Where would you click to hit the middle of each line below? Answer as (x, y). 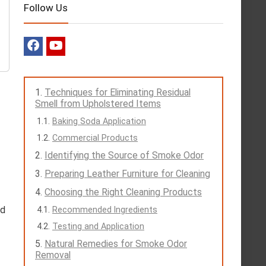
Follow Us (46, 8)
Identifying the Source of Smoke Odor (124, 155)
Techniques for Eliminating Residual (118, 92)
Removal (53, 255)
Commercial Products (95, 138)
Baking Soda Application (99, 121)
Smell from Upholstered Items (98, 104)
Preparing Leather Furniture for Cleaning (127, 174)
